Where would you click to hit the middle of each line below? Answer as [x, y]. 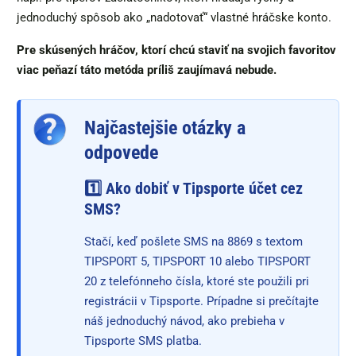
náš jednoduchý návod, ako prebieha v [184, 321]
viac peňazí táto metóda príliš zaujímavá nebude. [148, 70]
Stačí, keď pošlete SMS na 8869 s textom [193, 242]
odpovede [121, 153]
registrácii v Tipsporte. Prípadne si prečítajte [201, 302]
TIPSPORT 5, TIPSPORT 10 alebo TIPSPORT [197, 262]
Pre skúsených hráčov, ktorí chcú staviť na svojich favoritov [176, 50]
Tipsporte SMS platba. [143, 341]
